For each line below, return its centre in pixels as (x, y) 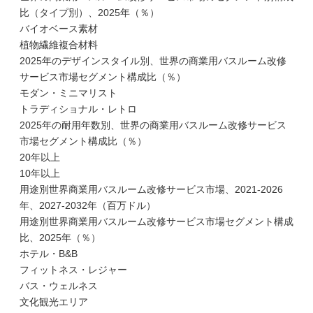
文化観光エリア (54, 302)
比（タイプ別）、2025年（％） (89, 13)
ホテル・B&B (49, 254)
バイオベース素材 (59, 29)
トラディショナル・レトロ (78, 109)
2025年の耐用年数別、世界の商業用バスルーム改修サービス (153, 125)
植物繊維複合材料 (59, 45)
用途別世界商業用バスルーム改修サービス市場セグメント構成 (156, 221)
